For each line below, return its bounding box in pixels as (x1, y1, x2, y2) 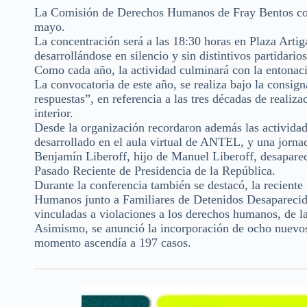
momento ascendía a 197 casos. (34, 236, 191, 250)
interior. (34, 106, 73, 121)
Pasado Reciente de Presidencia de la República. (34, 164, 275, 178)
